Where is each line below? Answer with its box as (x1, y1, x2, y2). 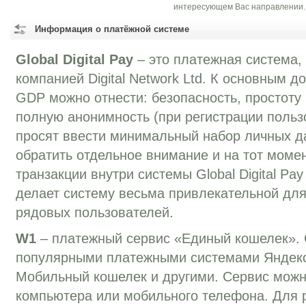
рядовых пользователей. (16, 205, 173, 220)
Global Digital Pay (16, 52, 133, 67)
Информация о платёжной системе (35, 24, 189, 34)
